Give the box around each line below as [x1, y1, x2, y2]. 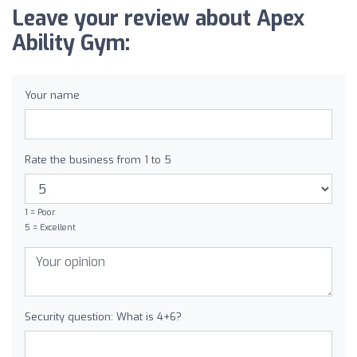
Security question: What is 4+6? [25, 310, 182, 324]
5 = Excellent [25, 222, 76, 233]
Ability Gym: [12, 29, 130, 57]
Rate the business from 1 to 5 [25, 153, 171, 167]
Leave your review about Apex [12, 5, 304, 33]
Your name [25, 88, 80, 102]
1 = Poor [25, 207, 56, 218]
